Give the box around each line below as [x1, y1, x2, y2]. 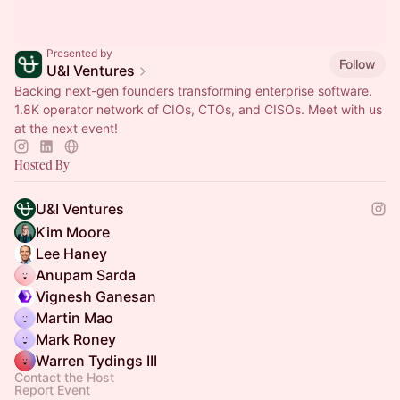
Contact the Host [14, 370, 114, 385]
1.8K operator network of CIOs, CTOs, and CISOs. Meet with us [14, 102, 382, 117]
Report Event [14, 382, 90, 397]
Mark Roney [36, 330, 116, 348]
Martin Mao [36, 309, 113, 327]
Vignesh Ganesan [36, 287, 156, 305]
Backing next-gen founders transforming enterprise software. [14, 83, 372, 98]
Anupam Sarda [36, 266, 136, 284]
